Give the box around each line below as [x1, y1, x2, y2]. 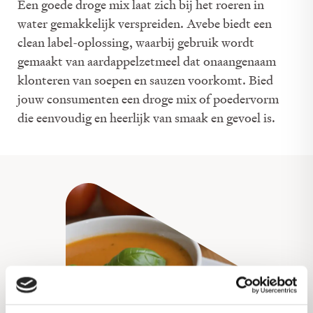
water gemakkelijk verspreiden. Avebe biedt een [17, 15, 272, 31]
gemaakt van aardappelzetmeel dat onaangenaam [17, 53, 276, 69]
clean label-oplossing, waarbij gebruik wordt [17, 34, 254, 50]
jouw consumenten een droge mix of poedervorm [17, 91, 279, 107]
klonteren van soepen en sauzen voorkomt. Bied [17, 72, 273, 88]
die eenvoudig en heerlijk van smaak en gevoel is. [17, 110, 275, 126]
